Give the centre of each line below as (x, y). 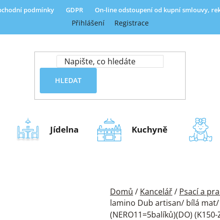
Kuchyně (150, 129)
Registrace (131, 23)
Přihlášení (88, 23)
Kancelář (156, 191)
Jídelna (64, 129)
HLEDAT (68, 80)
